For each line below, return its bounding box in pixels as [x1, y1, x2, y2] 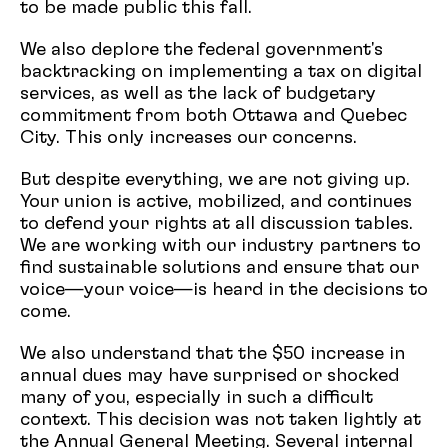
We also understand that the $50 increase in [20, 345, 405, 364]
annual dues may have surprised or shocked [20, 367, 399, 386]
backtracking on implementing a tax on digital [20, 63, 422, 82]
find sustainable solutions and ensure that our [20, 259, 419, 278]
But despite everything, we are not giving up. [20, 171, 410, 190]
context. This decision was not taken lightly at [20, 411, 421, 430]
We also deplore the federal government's [20, 41, 383, 60]
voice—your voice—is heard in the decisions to [20, 281, 428, 300]
